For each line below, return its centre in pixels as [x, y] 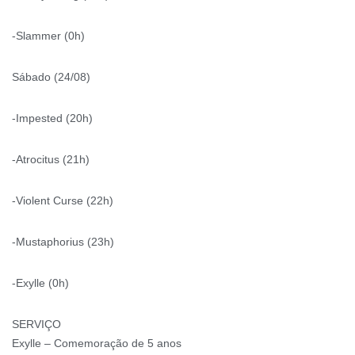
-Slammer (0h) [48, 35]
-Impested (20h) [52, 118]
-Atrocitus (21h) [51, 159]
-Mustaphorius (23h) [63, 241]
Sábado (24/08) [51, 76]
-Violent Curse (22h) [63, 200]
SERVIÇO [36, 324]
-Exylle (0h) [40, 282]
